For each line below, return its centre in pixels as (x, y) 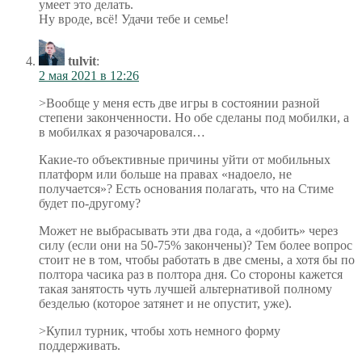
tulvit (82, 61)
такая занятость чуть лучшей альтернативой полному (185, 288)
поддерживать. (80, 345)
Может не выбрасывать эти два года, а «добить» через (188, 230)
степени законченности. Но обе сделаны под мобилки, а (194, 117)
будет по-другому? (90, 203)
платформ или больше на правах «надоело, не (165, 174)
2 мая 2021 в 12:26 (89, 75)
